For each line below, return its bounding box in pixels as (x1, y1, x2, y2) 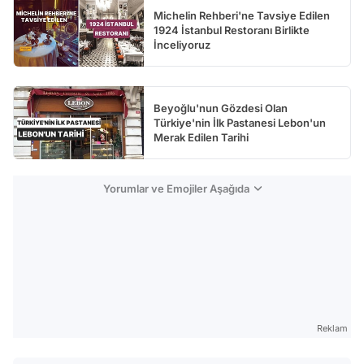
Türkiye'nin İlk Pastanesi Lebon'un (154, 116, 326, 130)
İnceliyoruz (154, 38, 210, 52)
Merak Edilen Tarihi (154, 131, 249, 145)
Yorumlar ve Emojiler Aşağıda (102, 182, 249, 196)
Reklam (317, 323, 348, 335)
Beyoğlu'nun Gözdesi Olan (154, 102, 288, 115)
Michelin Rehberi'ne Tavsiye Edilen (154, 9, 330, 23)
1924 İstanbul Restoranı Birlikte (154, 24, 310, 37)
